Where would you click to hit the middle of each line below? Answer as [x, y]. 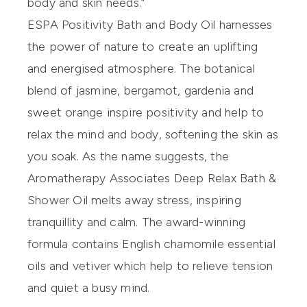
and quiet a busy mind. [89, 287]
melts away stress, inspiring [164, 200]
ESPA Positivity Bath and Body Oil [123, 24]
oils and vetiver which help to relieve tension [150, 266]
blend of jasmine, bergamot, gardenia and [141, 90]
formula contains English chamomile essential [151, 244]
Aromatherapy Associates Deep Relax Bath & [152, 178]
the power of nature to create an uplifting [143, 46]
